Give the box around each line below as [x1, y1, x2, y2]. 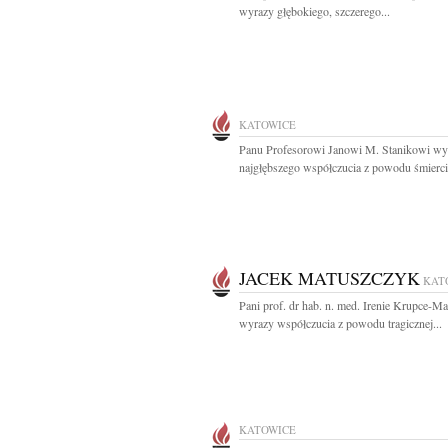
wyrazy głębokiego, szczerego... [239, 3, 390, 19]
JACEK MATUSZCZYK [239, 266, 420, 290]
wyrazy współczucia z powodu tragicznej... [239, 315, 442, 331]
